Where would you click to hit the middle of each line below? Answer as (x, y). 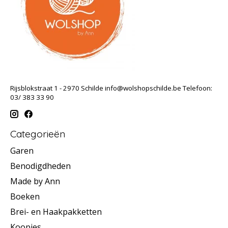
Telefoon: (197, 88)
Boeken (25, 197)
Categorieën (38, 134)
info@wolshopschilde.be (143, 88)
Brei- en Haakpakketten (56, 212)
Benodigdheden (40, 166)
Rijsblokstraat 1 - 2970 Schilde (58, 88)
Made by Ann (35, 181)
